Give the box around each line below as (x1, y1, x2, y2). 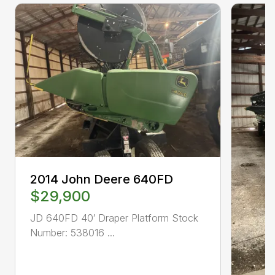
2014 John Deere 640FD (30, 172, 173, 187)
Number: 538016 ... (30, 227, 115, 239)
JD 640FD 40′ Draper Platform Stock (30, 212, 198, 225)
